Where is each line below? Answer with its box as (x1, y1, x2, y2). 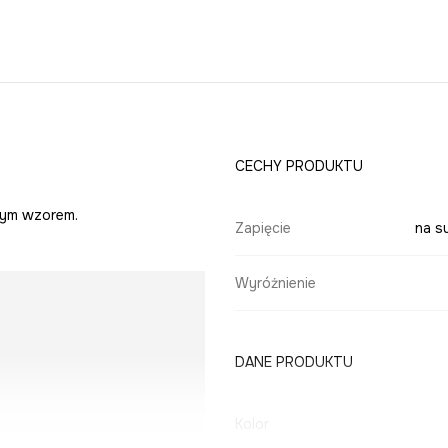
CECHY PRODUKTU (234, 157, 363, 176)
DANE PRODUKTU (234, 353, 353, 372)
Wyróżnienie (234, 274, 316, 293)
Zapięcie (234, 219, 291, 238)
